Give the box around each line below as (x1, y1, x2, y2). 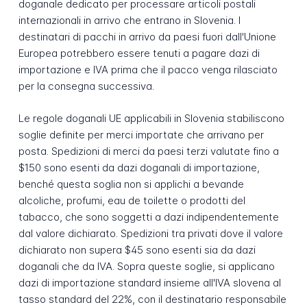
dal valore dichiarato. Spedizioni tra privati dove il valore (18, 227, 283, 241)
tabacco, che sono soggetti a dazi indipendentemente (18, 210, 279, 224)
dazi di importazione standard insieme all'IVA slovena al (18, 276, 281, 290)
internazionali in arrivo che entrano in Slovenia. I (18, 14, 241, 27)
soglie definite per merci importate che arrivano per (18, 128, 264, 142)
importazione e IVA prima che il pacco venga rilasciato (18, 63, 278, 77)
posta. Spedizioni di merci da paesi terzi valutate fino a (18, 145, 279, 158)
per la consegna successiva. (18, 79, 154, 93)
